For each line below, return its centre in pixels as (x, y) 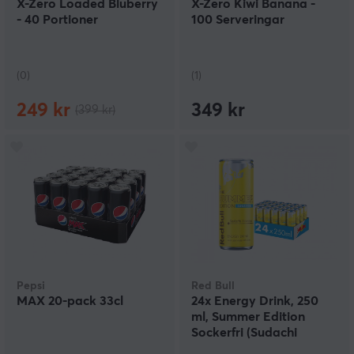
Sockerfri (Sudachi (244, 333)
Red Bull (213, 286)
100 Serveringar (238, 20)
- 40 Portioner (57, 20)
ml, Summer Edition (248, 317)
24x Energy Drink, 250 (255, 301)
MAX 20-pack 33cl (70, 301)
